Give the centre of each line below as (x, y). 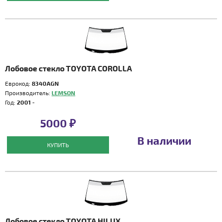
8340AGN (45, 83)
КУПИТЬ (58, 145)
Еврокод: (18, 83)
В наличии (164, 140)
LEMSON (63, 93)
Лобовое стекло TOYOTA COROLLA (68, 68)
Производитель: (28, 93)
